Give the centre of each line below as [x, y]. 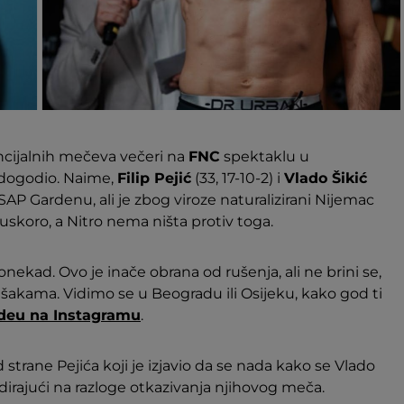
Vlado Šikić [326, 178]
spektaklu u [265, 156]
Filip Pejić [154, 178]
